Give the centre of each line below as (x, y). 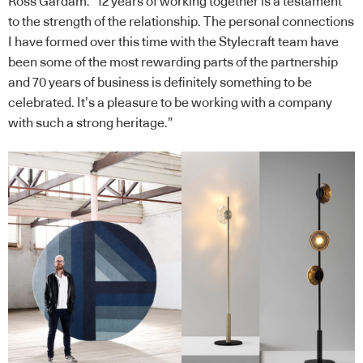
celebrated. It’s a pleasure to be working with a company (170, 102)
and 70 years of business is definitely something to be (160, 82)
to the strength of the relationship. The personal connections (181, 21)
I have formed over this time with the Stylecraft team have (173, 42)
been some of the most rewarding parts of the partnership (173, 62)
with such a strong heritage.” (90, 123)
